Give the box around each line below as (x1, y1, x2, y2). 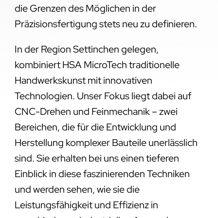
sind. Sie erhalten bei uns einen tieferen (14, 151, 179, 164)
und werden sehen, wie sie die (14, 182, 140, 196)
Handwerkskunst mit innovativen (14, 73, 152, 87)
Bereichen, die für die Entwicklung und (14, 120, 176, 133)
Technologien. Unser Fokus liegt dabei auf (14, 89, 191, 102)
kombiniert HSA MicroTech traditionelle (14, 58, 180, 71)
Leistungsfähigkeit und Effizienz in (14, 198, 158, 211)
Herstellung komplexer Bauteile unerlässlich (14, 136, 198, 149)
